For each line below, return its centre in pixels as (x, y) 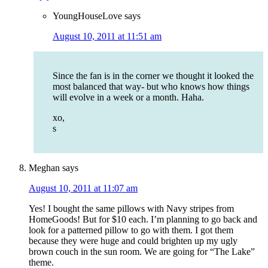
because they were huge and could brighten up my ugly (133, 241)
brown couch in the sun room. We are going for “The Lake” (142, 252)
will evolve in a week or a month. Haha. (128, 98)
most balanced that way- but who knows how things (151, 87)
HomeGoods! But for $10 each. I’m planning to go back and (143, 220)
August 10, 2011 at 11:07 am (83, 188)
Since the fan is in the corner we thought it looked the (153, 76)
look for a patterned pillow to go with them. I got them (131, 230)
